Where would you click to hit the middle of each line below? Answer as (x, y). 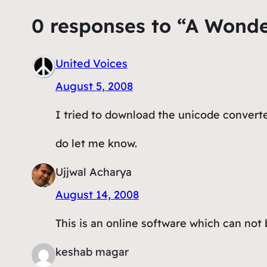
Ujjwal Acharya (93, 172)
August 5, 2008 (94, 86)
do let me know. (96, 143)
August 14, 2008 (97, 194)
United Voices (91, 63)
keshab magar (92, 252)
